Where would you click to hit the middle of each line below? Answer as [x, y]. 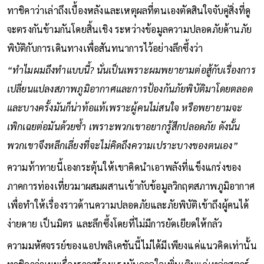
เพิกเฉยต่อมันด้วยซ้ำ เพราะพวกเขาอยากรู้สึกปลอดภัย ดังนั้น [123, 126]
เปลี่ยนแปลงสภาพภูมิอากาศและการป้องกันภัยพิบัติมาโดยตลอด [130, 88]
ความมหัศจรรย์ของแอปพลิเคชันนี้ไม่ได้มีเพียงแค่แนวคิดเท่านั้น [132, 245]
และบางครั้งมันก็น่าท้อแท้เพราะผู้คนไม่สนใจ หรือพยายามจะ [125, 107]
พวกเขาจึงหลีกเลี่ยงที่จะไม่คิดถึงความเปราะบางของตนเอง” [122, 145]
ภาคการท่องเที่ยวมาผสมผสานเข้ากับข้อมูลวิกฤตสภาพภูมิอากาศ [131, 186]
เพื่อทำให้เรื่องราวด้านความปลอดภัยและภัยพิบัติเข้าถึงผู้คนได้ [128, 204]
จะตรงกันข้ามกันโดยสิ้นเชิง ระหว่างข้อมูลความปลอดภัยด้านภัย [129, 29]
